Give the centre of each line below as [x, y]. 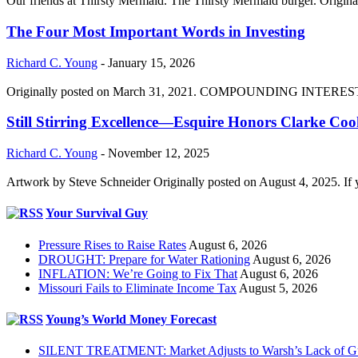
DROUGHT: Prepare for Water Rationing [144, 259]
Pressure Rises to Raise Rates [112, 245]
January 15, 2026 [151, 62]
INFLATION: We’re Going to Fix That [138, 273]
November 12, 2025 [159, 153]
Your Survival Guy [97, 213]
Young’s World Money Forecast [131, 319]
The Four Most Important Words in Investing [156, 31]
